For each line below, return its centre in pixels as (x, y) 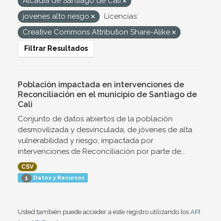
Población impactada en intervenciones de (101, 85)
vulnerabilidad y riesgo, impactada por (86, 141)
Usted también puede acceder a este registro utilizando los (104, 212)
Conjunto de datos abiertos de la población (95, 119)
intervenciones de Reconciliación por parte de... (102, 151)
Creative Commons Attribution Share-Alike (97, 32)
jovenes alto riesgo (57, 16)
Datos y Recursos (58, 178)
